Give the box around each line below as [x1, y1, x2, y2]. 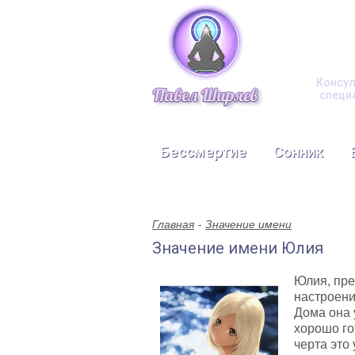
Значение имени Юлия [152, 239, 323, 258]
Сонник [273, 143, 323, 161]
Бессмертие [160, 143, 246, 161]
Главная [152, 218, 194, 231]
